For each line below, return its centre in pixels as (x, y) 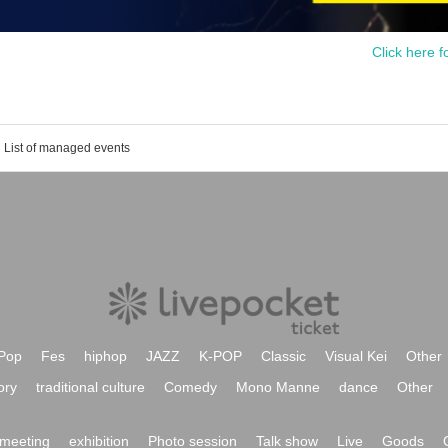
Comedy (190, 386)
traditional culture (90, 386)
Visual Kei (356, 355)
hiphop (105, 355)
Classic (283, 355)
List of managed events (67, 147)
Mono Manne (278, 386)
